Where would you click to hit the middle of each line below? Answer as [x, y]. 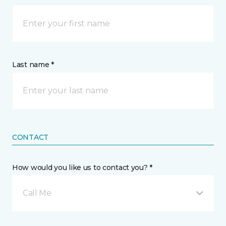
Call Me [37, 193]
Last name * [33, 65]
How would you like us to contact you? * [82, 168]
